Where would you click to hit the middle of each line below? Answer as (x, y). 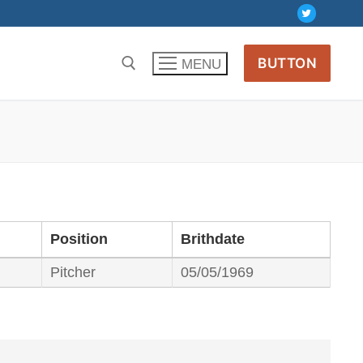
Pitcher (73, 273)
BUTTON (288, 63)
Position (79, 239)
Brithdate (213, 239)
